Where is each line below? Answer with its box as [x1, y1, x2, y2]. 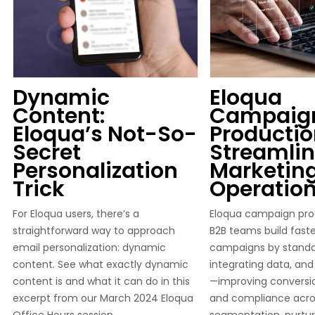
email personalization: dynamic [13, 240, 166, 255]
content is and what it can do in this [13, 274, 190, 288]
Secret [13, 138, 81, 167]
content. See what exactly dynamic [13, 257, 188, 271]
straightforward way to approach [13, 224, 175, 238]
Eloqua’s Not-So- [13, 120, 197, 149]
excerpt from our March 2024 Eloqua [13, 291, 193, 305]
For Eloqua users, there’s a [13, 207, 139, 221]
